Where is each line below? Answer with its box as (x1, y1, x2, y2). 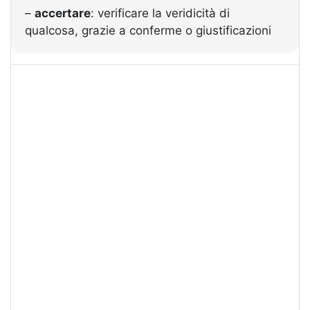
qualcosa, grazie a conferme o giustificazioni (25, 24, 271, 37)
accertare (35, 6, 91, 20)
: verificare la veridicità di (91, 6, 230, 20)
